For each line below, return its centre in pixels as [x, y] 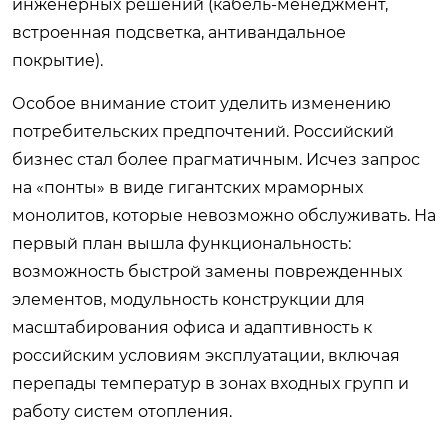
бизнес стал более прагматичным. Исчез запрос [216, 159]
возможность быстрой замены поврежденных [207, 271]
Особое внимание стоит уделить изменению [201, 103]
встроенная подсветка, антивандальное [179, 32]
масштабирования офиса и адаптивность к [192, 327]
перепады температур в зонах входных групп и [210, 383]
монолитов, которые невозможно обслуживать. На [224, 215]
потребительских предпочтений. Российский [203, 131]
